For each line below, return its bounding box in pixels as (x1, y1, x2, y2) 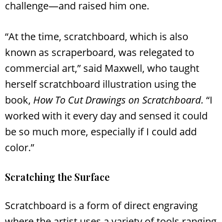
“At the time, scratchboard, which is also (5, 29, 188, 43)
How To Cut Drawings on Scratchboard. (33, 93, 204, 107)
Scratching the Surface (5, 169, 110, 183)
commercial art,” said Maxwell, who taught (5, 61, 199, 75)
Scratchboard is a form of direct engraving (5, 198, 198, 212)
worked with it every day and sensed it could (5, 109, 208, 122)
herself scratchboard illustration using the (5, 77, 196, 91)
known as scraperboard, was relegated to (5, 45, 194, 59)
